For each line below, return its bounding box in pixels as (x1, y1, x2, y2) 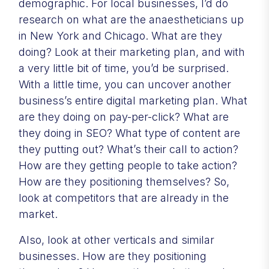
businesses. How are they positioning (19, 249, 207, 262)
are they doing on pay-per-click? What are (19, 110, 229, 123)
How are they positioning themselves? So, (19, 175, 229, 188)
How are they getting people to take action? (19, 159, 237, 172)
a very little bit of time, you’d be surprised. (19, 61, 229, 74)
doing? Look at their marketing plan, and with (19, 45, 245, 58)
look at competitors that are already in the (19, 191, 229, 204)
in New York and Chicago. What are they (19, 29, 222, 42)
